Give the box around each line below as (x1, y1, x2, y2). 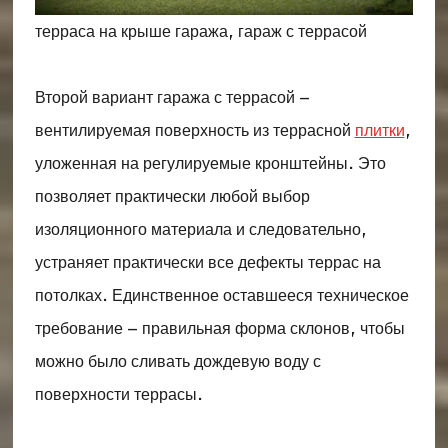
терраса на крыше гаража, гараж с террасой (34, 20, 367, 44)
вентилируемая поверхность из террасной (34, 119, 355, 143)
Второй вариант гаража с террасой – (34, 86, 310, 110)
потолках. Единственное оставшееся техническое (34, 284, 409, 308)
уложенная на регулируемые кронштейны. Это (34, 152, 386, 176)
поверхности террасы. (34, 383, 203, 407)
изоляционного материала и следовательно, (34, 218, 367, 242)
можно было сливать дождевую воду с (34, 350, 321, 374)
